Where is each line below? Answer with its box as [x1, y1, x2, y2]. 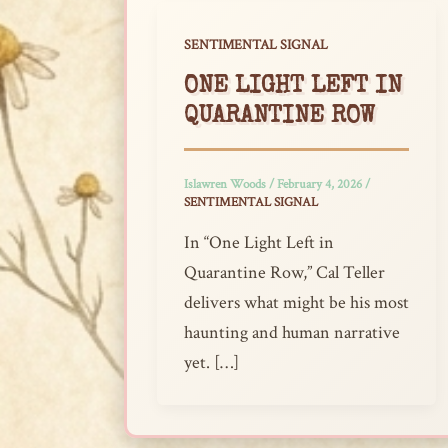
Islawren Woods [184, 176, 269, 194]
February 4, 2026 [277, 176, 365, 194]
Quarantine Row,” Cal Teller [184, 260, 385, 284]
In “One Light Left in [184, 230, 334, 254]
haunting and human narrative [184, 320, 400, 344]
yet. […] [184, 350, 239, 374]
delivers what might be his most [184, 290, 409, 314]
